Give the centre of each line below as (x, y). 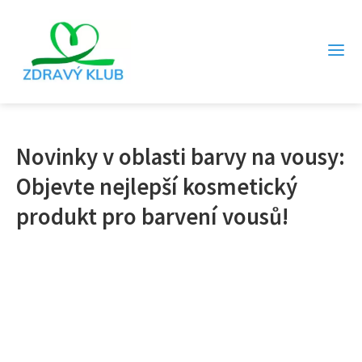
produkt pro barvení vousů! (152, 217)
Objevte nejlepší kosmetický (157, 187)
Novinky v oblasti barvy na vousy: (181, 157)
